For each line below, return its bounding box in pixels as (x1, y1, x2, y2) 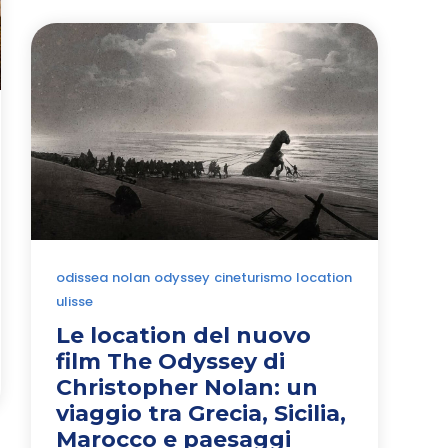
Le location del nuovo (56, 321, 311, 349)
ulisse (56, 291, 93, 311)
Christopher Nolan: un (56, 373, 318, 401)
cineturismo (214, 267, 292, 287)
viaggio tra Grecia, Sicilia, (56, 399, 346, 427)
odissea (56, 267, 108, 287)
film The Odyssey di (56, 347, 285, 375)
